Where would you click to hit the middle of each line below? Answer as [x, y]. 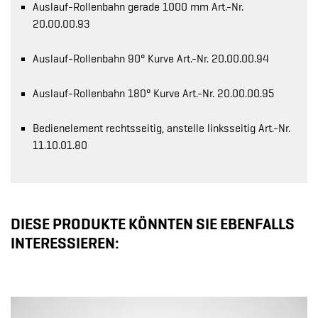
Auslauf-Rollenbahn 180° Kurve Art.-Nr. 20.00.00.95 [153, 94]
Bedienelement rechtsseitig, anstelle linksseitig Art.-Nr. [161, 128]
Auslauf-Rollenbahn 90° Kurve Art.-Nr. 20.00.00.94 [150, 59]
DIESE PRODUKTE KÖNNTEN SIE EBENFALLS [153, 224]
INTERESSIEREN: [65, 243]
